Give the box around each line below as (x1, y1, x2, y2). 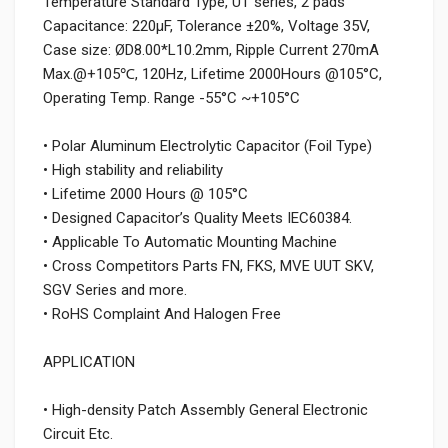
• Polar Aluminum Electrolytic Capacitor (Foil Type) (43, 137, 372, 156)
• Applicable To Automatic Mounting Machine (43, 233, 337, 252)
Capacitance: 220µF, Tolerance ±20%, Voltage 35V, (43, 17, 370, 36)
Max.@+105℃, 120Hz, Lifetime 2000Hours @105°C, (43, 65, 382, 84)
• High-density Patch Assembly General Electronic (43, 401, 368, 420)
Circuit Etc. (43, 425, 113, 444)
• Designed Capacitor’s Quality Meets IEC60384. (43, 209, 352, 228)
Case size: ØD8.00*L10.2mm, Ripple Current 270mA (43, 41, 379, 60)
